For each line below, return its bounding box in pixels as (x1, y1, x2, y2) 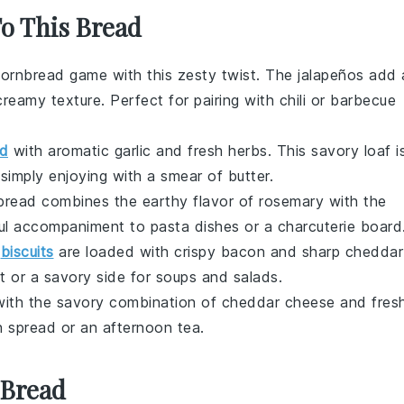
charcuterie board (277, 217, 402, 235)
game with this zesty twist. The (64, 66, 298, 84)
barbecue (330, 91, 396, 109)
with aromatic (8, 142, 115, 160)
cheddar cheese (221, 293, 335, 311)
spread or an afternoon (3, 318, 178, 336)
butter (227, 167, 270, 185)
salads (233, 268, 279, 286)
